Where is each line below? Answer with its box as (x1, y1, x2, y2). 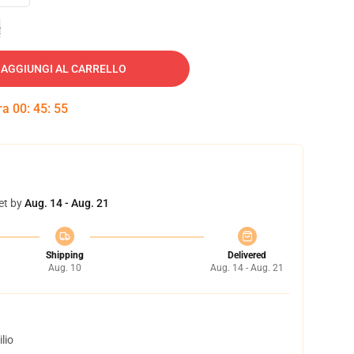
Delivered (228, 250, 266, 261)
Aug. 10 (47, 262, 81, 273)
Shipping (45, 250, 84, 261)
